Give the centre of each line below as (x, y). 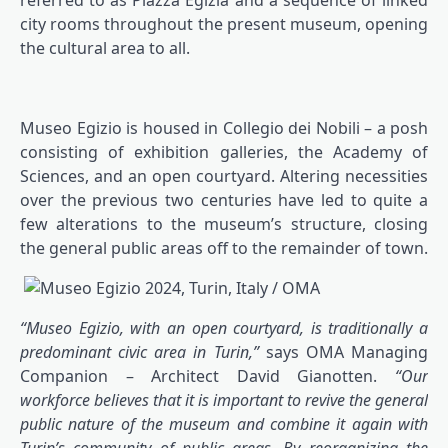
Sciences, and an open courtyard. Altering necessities (224, 176)
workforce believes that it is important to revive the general (224, 400)
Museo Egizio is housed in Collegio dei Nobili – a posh (224, 128)
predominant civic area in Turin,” (143, 352)
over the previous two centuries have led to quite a (224, 200)
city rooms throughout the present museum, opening (224, 24)
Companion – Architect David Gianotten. (207, 376)
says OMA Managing (347, 352)
